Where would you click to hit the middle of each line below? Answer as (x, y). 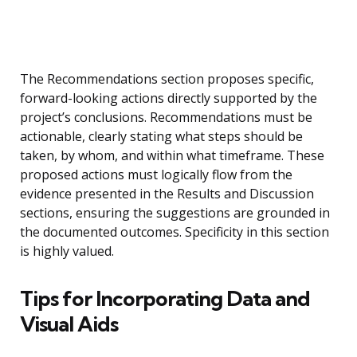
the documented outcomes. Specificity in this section (175, 232)
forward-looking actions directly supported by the (169, 98)
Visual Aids (69, 324)
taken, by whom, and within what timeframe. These (172, 156)
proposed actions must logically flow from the (156, 175)
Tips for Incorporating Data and (165, 299)
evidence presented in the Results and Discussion (167, 194)
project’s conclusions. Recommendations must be (166, 118)
